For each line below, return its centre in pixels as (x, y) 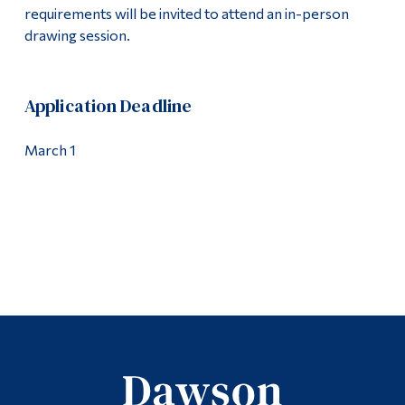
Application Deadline (108, 106)
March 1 (50, 150)
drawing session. (77, 35)
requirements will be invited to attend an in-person (186, 14)
